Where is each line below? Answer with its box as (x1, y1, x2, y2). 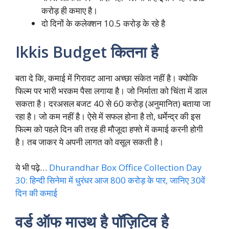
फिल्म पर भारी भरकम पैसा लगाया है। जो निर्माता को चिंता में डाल (15, 84, 207, 97)
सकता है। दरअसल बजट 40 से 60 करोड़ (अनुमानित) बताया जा (15, 97, 211, 109)
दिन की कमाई (15, 187, 57, 199)
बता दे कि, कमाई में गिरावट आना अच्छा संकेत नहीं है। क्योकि (15, 72, 198, 84)
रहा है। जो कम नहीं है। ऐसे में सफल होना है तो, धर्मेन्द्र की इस (15, 110, 200, 122)
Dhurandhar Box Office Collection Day (49, 162, 202, 174)
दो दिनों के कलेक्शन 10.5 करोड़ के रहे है (41, 17, 165, 30)
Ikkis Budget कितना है (15, 41, 158, 62)
